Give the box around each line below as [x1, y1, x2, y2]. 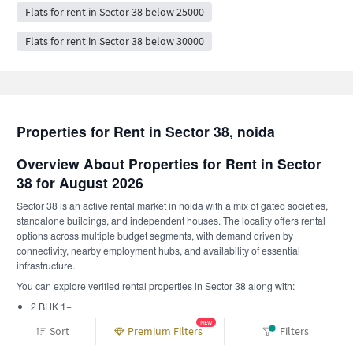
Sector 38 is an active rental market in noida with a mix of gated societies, [17, 199, 328, 212]
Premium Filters [128, 324, 203, 338]
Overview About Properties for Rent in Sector [17, 154, 321, 173]
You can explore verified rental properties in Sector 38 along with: [17, 279, 295, 292]
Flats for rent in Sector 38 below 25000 [24, 4, 204, 19]
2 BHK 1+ [30, 299, 72, 313]
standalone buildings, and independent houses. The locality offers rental [17, 214, 325, 227]
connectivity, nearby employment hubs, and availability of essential [17, 243, 300, 257]
